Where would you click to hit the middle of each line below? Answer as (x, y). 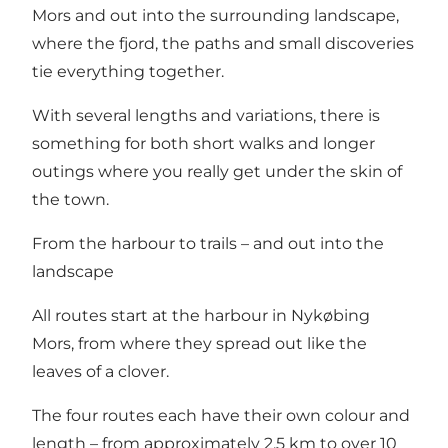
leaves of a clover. (100, 371)
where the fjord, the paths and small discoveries (223, 43)
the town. (70, 199)
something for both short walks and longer (203, 143)
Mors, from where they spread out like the (199, 343)
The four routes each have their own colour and (221, 415)
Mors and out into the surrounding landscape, (215, 15)
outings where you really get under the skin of (217, 171)
